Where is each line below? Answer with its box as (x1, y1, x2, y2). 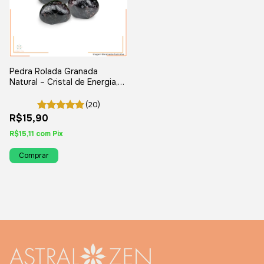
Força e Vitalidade (9, 87, 81, 98)
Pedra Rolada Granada (9, 65, 98, 77)
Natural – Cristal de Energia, (9, 76, 118, 87)
